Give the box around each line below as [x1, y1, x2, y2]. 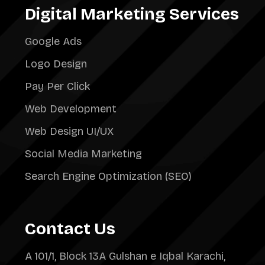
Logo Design [25, 57, 87, 70]
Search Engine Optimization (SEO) [25, 170, 192, 183]
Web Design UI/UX [25, 125, 114, 138]
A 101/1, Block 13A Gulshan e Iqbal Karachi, [25, 250, 225, 263]
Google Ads [25, 35, 82, 48]
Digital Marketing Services [25, 4, 239, 24]
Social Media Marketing [25, 147, 142, 160]
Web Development [25, 102, 117, 115]
